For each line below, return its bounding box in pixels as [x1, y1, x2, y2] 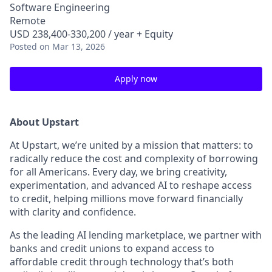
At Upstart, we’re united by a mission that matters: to [10, 138, 253, 152]
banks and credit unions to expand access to [10, 242, 214, 255]
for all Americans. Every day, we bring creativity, [10, 165, 227, 178]
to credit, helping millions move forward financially [10, 192, 243, 205]
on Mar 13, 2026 [39, 41, 105, 52]
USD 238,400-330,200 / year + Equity [10, 27, 173, 41]
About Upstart [10, 115, 79, 129]
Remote [10, 14, 46, 27]
